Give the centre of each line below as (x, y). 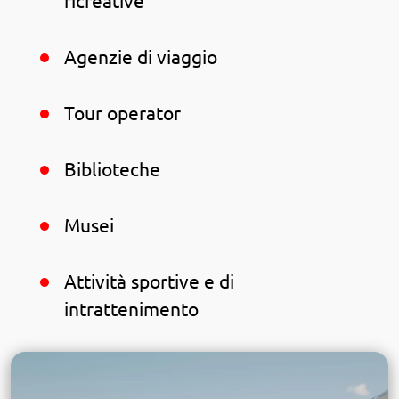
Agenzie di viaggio (141, 58)
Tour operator (122, 114)
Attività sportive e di (149, 282)
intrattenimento (131, 310)
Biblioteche (112, 170)
